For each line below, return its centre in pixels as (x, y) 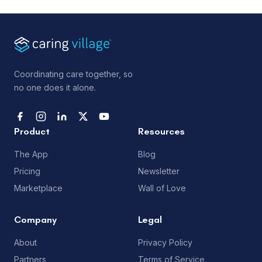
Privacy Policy (165, 242)
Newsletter (159, 171)
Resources (161, 131)
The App (31, 154)
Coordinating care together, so (73, 74)
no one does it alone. (55, 87)
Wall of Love (162, 188)
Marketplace (38, 188)
